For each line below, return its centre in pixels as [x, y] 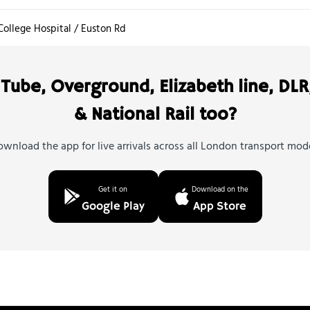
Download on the [220, 189]
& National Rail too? [155, 115]
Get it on [113, 189]
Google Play [113, 207]
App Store [220, 207]
